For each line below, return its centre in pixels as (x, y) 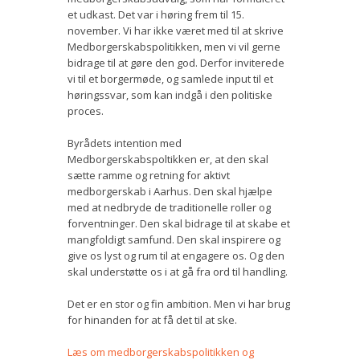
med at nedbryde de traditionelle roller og (169, 207)
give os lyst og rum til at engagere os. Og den (176, 255)
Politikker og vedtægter (77, 178)
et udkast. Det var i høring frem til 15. (156, 14)
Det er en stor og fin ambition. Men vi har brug (179, 303)
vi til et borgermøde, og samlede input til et (170, 78)
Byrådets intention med (125, 143)
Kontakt (37, 147)
